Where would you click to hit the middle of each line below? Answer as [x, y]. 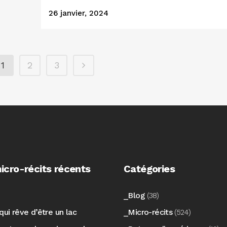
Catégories [149, 168]
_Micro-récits [148, 212]
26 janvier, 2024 [79, 13]
